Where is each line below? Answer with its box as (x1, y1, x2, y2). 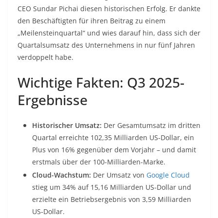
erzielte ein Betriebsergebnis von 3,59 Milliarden (32, 195, 191, 204)
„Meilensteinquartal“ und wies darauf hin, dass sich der (18, 28, 200, 38)
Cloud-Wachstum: (32, 170, 91, 180)
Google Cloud (146, 170, 190, 180)
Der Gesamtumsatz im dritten (102, 121, 200, 130)
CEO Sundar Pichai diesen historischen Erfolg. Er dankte (18, 4, 200, 14)
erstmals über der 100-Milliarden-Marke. (32, 157, 165, 167)
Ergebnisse (18, 91, 88, 109)
